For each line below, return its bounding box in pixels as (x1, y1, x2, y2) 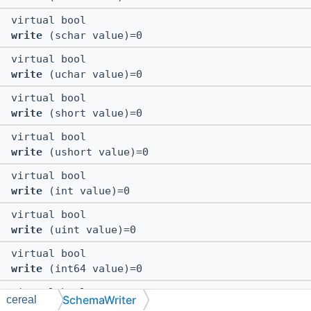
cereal (6, 294, 37, 305)
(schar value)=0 (42, 29, 142, 42)
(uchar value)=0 (42, 68, 142, 81)
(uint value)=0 (42, 224, 136, 237)
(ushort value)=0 (42, 146, 149, 159)
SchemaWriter (62, 293, 136, 307)
